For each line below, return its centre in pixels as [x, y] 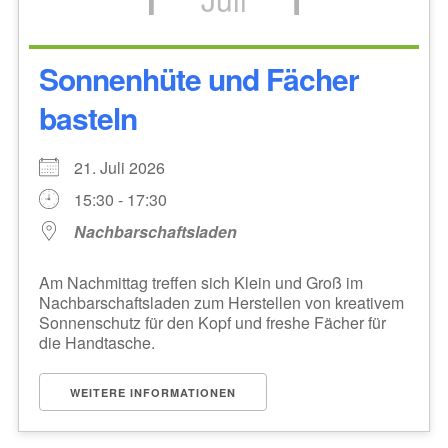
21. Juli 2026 [127, 167]
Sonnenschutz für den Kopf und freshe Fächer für [212, 322]
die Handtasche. [96, 342]
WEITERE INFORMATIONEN [152, 392]
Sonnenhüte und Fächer [198, 78]
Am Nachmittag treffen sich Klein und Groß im [200, 282]
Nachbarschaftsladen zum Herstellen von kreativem [221, 302]
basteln [87, 117]
